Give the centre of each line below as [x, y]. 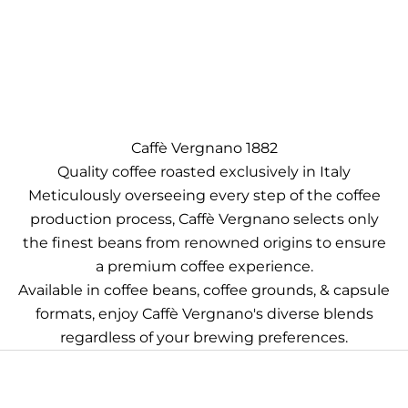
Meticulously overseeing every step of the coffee [204, 196]
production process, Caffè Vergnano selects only [204, 219]
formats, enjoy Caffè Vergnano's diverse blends [204, 314]
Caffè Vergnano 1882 [204, 148]
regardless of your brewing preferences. [204, 338]
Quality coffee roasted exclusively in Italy [204, 172]
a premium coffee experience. [204, 267]
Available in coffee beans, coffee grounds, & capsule [204, 291]
